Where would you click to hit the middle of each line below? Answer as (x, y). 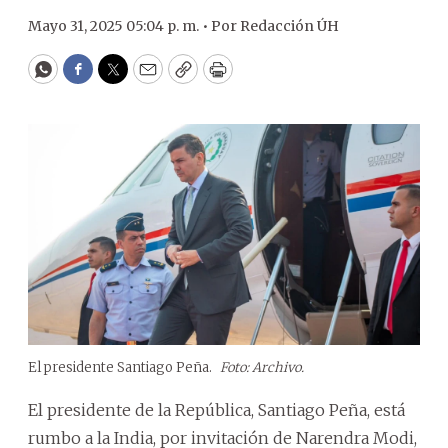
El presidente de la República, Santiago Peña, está (216, 409)
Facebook (118, 78)
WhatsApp (88, 78)
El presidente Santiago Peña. (121, 367)
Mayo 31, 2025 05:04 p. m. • (119, 26)
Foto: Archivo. (262, 367)
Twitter (145, 78)
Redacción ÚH (289, 26)
